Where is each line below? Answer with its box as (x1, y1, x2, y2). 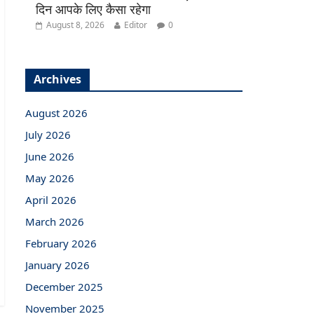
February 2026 (25, 235, 97, 250)
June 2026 (25, 149, 74, 163)
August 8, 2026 (46, 18, 104, 31)
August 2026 (25, 105, 88, 120)
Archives (34, 71, 81, 87)
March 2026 (25, 214, 84, 228)
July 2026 (25, 127, 71, 142)
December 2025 (25, 279, 103, 294)
